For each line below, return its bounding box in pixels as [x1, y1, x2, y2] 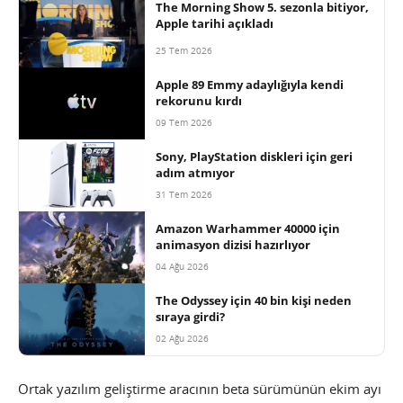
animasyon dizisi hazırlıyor [156, 237, 310, 254]
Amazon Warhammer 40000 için [156, 220, 340, 237]
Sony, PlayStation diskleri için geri [156, 148, 353, 166]
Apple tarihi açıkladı [156, 15, 273, 32]
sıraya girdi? [156, 309, 225, 326]
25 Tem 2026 [156, 44, 212, 58]
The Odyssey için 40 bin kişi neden [156, 292, 352, 309]
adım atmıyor [156, 165, 235, 182]
